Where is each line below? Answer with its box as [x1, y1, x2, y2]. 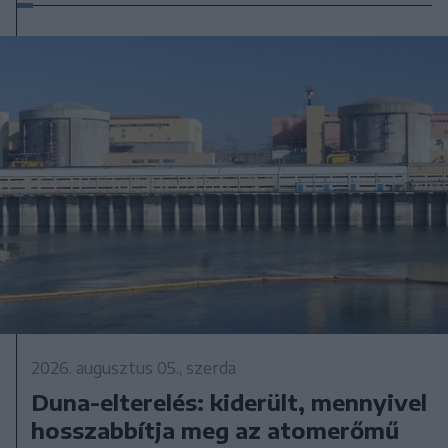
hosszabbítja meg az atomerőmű [31, 416, 400, 445]
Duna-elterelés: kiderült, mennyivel [31, 388, 428, 417]
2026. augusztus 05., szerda [31, 358, 237, 379]
